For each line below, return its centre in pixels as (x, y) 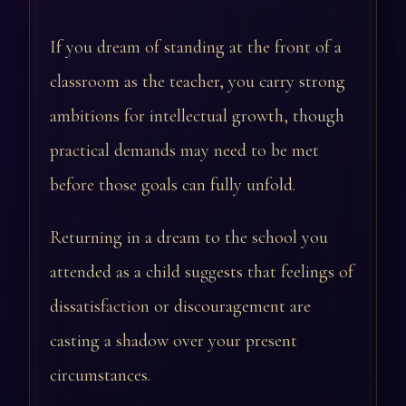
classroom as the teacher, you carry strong (198, 82)
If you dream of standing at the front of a (196, 48)
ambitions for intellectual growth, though (197, 116)
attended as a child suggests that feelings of (202, 272)
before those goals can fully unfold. (173, 185)
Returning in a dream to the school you (189, 238)
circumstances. (100, 376)
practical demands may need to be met (184, 151)
